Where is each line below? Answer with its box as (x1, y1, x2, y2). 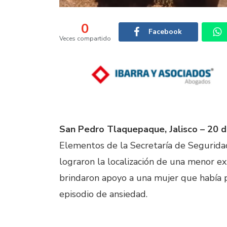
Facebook (148, 27, 182, 36)
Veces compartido (59, 34, 111, 43)
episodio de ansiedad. (59, 188, 147, 200)
